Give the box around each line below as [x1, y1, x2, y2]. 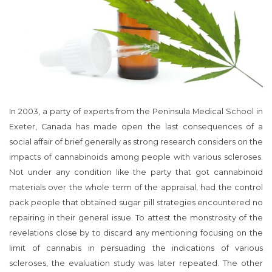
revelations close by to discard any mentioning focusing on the [9, 228, 263, 237]
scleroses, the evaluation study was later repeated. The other [9, 258, 263, 268]
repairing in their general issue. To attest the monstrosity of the [9, 212, 263, 222]
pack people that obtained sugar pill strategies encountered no [9, 197, 263, 207]
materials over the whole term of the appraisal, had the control [9, 182, 263, 192]
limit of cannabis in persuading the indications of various [9, 243, 263, 253]
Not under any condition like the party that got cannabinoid [9, 167, 263, 177]
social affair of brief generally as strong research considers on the [9, 137, 263, 146]
